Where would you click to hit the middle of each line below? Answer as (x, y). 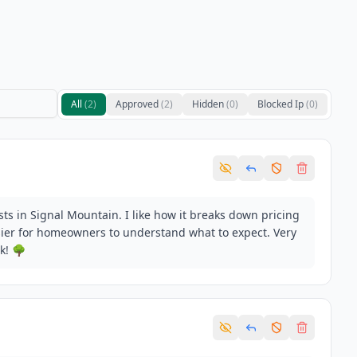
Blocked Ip (280, 104)
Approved (137, 104)
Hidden (208, 104)
